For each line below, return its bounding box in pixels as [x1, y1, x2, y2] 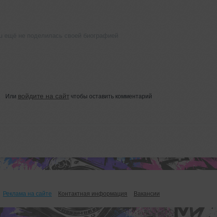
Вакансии [134, 190, 160, 197]
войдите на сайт [17, 92, 69, 100]
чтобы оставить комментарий [69, 93, 152, 100]
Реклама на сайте [3, 190, 52, 197]
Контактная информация [58, 190, 127, 197]
